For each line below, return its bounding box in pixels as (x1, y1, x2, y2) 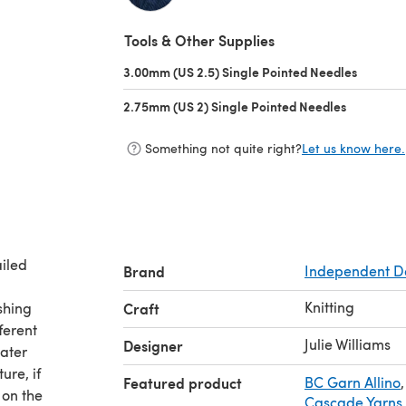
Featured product (123, 372, 242, 393)
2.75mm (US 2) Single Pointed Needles (123, 96, 346, 115)
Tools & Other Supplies (124, 29, 275, 51)
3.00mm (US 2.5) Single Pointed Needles (123, 62, 357, 81)
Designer (123, 334, 183, 356)
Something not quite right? (145, 140, 302, 158)
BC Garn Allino (304, 372, 401, 391)
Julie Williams (304, 333, 391, 353)
